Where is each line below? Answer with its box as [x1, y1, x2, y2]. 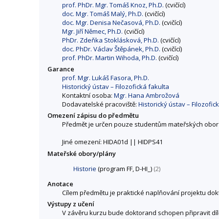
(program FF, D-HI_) [96, 164, 153, 173]
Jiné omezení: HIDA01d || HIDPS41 [62, 137, 163, 147]
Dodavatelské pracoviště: [62, 100, 138, 109]
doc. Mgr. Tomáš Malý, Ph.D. [62, 9, 143, 19]
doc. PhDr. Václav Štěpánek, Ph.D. [62, 44, 160, 54]
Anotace [47, 179, 73, 188]
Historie [73, 164, 96, 173]
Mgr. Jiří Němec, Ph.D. [62, 27, 123, 36]
